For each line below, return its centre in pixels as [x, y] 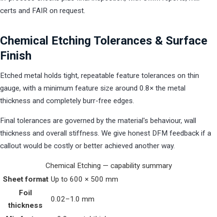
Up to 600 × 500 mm [85, 179]
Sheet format [25, 179]
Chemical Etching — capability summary [108, 165]
